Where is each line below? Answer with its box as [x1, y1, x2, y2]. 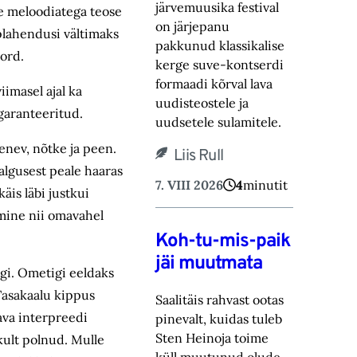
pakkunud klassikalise [155, 37, 285, 53]
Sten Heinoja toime [155, 330, 269, 347]
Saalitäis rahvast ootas [155, 292, 284, 308]
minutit [243, 176, 288, 193]
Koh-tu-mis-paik [155, 229, 291, 253]
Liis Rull [174, 145, 223, 167]
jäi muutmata [155, 251, 263, 276]
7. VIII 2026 [155, 176, 224, 193]
